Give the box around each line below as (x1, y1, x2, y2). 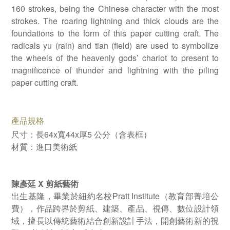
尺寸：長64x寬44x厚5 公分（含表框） (11, 128, 151, 140)
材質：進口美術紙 (11, 141, 77, 152)
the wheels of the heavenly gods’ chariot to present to (11, 52, 219, 64)
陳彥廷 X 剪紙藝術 (11, 178, 79, 189)
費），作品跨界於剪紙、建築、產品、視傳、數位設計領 (11, 202, 219, 214)
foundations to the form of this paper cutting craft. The (11, 27, 219, 39)
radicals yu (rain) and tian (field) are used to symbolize (11, 40, 219, 51)
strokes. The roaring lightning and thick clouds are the (11, 15, 219, 27)
